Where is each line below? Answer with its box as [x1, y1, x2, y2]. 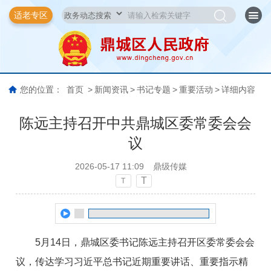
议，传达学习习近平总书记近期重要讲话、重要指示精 [16, 256, 249, 267]
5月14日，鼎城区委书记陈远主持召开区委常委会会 [35, 237, 255, 247]
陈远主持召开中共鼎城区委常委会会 [19, 114, 252, 131]
